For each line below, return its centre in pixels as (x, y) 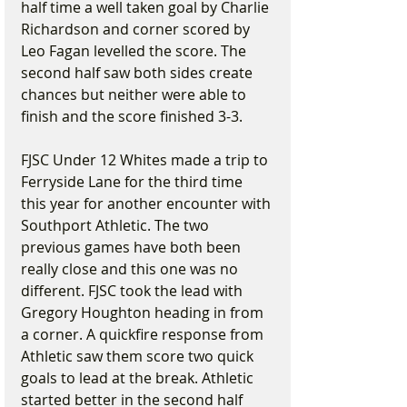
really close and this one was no (131, 269)
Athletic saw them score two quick (139, 356)
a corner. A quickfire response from (144, 334)
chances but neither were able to (135, 94)
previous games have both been (133, 247)
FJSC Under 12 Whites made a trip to (146, 160)
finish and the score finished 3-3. (132, 116)
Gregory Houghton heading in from (144, 313)
